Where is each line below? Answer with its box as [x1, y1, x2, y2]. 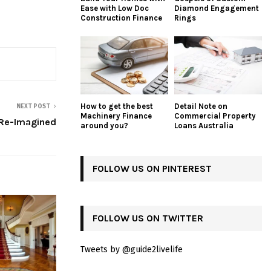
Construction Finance [80, 13, 162, 22]
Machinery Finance [80, 111, 152, 121]
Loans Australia [174, 121, 233, 131]
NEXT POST [16, 103, 50, 111]
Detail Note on [174, 102, 227, 111]
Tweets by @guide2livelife [80, 244, 183, 255]
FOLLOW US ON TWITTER [93, 212, 203, 224]
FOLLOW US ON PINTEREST [93, 163, 212, 175]
